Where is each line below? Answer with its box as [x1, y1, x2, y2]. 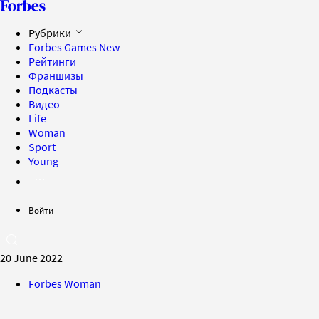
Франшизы [28, 68, 83, 83]
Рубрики [28, 26, 73, 40]
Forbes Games [28, 40, 99, 54]
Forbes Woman [28, 276, 101, 291]
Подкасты [28, 83, 78, 97]
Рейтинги [28, 54, 76, 68]
